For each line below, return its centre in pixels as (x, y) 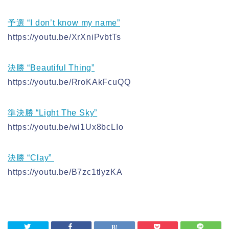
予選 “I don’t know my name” (64, 22)
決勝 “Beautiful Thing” (51, 67)
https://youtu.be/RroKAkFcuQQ (69, 82)
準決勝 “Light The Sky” (53, 112)
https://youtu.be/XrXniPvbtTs (64, 37)
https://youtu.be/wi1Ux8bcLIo (66, 127)
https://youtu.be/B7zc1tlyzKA (65, 172)
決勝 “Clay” (31, 157)
